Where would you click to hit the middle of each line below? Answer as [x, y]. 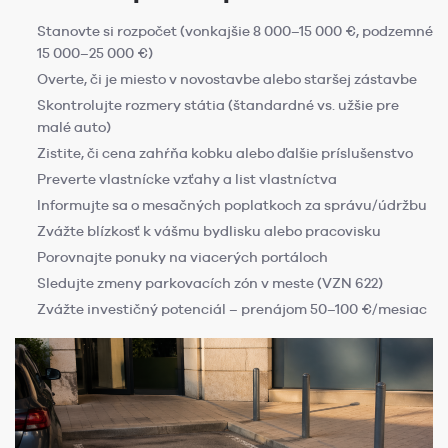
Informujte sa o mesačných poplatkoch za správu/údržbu [232, 205]
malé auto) [74, 127]
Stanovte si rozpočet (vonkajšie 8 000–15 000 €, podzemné [235, 31]
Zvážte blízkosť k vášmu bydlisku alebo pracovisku [209, 231]
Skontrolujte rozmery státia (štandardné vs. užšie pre [218, 105]
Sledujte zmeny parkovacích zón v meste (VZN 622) [210, 283]
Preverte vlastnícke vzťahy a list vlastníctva [187, 179]
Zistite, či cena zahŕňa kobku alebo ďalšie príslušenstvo [225, 153]
